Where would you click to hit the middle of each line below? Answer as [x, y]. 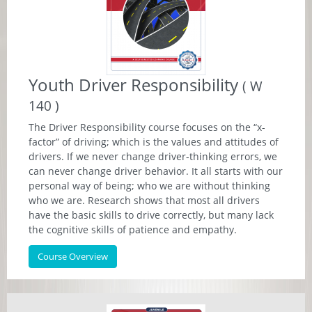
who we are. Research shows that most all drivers [144, 200]
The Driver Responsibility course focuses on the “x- [147, 127]
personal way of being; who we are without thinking [149, 186]
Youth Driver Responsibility [135, 85]
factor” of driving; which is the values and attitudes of [154, 142]
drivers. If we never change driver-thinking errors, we [153, 156]
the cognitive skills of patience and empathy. [133, 229]
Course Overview [73, 256]
